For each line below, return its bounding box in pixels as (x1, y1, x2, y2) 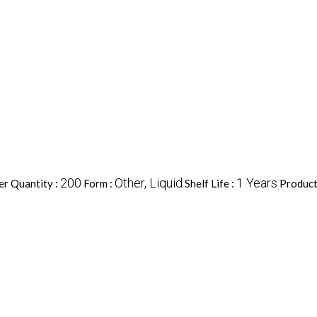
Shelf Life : (184, 177, 236, 190)
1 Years (236, 175, 277, 191)
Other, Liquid (114, 175, 183, 191)
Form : (83, 177, 115, 190)
